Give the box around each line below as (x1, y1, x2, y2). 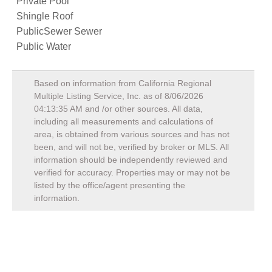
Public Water (16, 41, 71, 52)
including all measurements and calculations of (34, 117, 213, 126)
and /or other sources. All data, (83, 104, 203, 114)
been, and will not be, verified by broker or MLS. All (34, 142, 229, 152)
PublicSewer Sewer (16, 26, 102, 36)
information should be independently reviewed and (34, 155, 228, 165)
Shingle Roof (16, 11, 73, 21)
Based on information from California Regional (34, 78, 211, 88)
